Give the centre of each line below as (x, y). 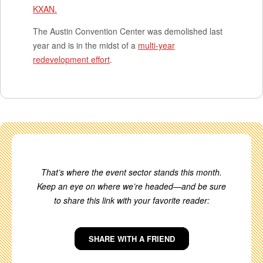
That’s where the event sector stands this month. (131, 172)
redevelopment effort (71, 59)
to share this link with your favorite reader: (131, 200)
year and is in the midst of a (85, 45)
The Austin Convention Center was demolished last (128, 31)
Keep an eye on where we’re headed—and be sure (131, 186)
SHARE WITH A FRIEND (131, 239)
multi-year (156, 45)
